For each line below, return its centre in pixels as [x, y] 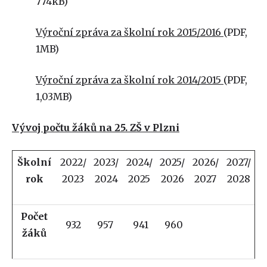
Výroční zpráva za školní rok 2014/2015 [130, 80]
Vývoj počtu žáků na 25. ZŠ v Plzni [96, 128]
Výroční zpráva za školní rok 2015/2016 [130, 32]
